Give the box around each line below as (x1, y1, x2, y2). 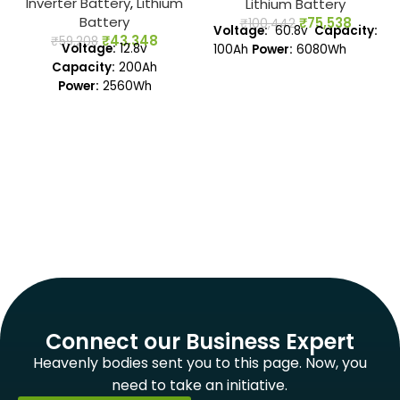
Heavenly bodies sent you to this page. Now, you (32, 352, 367, 373)
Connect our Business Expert (45, 326, 354, 356)
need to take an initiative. (112, 374, 288, 396)
